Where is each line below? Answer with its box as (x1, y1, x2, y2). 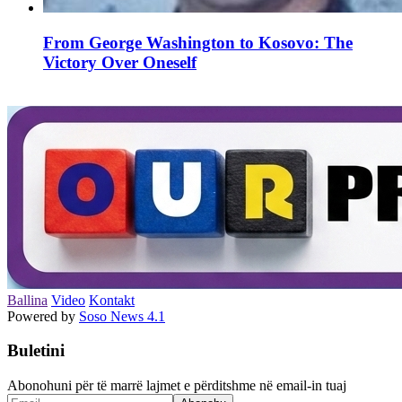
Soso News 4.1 (79, 308, 165, 324)
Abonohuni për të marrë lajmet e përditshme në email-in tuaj (7, 378, 346, 394)
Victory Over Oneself (43, 52, 197, 72)
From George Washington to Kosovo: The (43, 32, 353, 52)
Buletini (7, 341, 65, 361)
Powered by (7, 308, 79, 324)
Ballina (7, 292, 48, 308)
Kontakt (89, 292, 135, 308)
